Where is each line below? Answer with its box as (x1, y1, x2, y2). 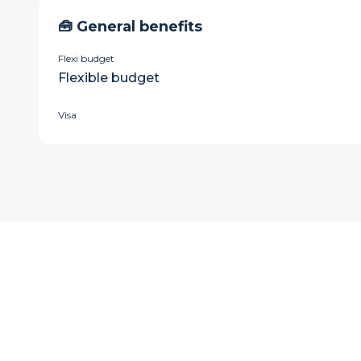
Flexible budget (58, 70, 160, 85)
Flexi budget (58, 52, 114, 64)
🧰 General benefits (58, 18, 202, 35)
